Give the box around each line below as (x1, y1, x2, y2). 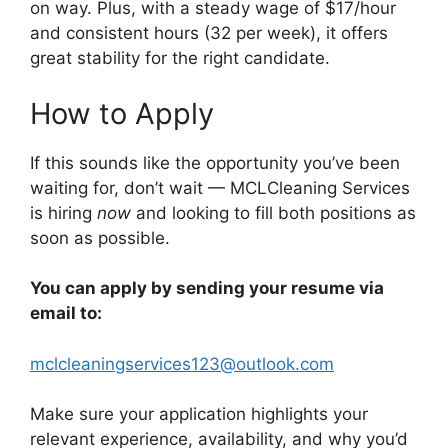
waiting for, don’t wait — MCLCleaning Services (30, 177, 410, 198)
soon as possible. (30, 227, 170, 248)
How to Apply (30, 95, 214, 131)
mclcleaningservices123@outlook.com (30, 353, 334, 374)
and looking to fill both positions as (131, 202, 416, 223)
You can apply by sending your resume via (30, 278, 384, 298)
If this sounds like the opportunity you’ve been (30, 152, 400, 173)
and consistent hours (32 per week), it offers (30, 23, 388, 43)
